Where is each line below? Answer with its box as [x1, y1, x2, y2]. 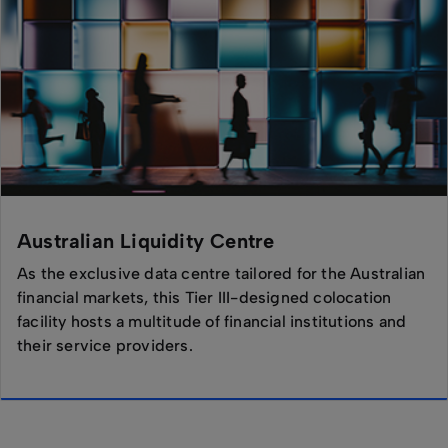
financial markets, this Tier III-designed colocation [17, 288, 392, 307]
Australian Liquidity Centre [17, 229, 275, 253]
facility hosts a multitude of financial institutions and [17, 312, 407, 331]
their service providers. [17, 336, 193, 355]
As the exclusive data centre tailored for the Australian [17, 264, 426, 283]
